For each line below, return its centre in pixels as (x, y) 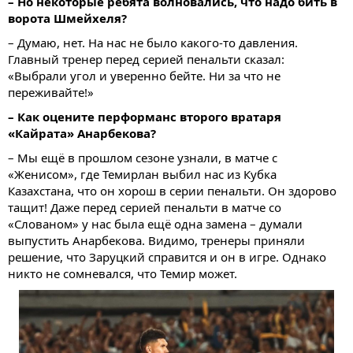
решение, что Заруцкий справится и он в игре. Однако (167, 257)
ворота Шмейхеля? (67, 19)
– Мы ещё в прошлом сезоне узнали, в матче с (143, 158)
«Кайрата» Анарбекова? (82, 134)
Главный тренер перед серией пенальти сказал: (146, 59)
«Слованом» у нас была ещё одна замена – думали (155, 224)
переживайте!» (51, 93)
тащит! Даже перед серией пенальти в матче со (145, 208)
